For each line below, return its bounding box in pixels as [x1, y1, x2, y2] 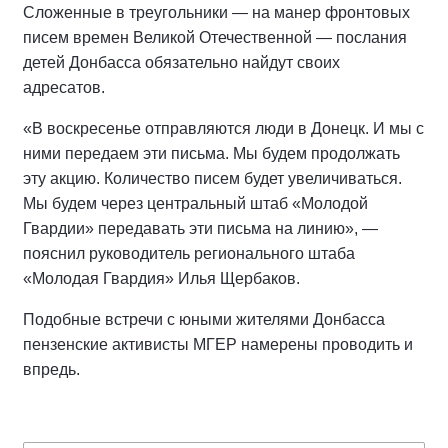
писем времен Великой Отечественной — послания [23, 29, 407, 46]
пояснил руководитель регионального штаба [23, 245, 355, 262]
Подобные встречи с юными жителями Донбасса [23, 311, 385, 328]
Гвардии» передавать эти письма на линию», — [23, 220, 378, 237]
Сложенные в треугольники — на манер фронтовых [23, 4, 410, 21]
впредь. [23, 361, 80, 378]
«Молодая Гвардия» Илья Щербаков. [23, 270, 300, 287]
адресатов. [23, 79, 105, 96]
